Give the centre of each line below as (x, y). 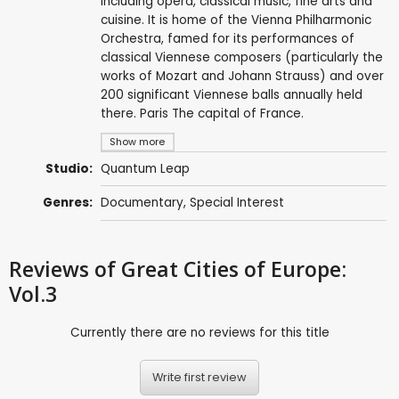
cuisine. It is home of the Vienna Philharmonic (236, 20)
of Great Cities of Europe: (220, 269)
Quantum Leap (145, 169)
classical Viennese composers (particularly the (241, 57)
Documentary (142, 203)
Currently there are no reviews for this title (199, 332)
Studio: (69, 169)
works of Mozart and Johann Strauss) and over (242, 76)
